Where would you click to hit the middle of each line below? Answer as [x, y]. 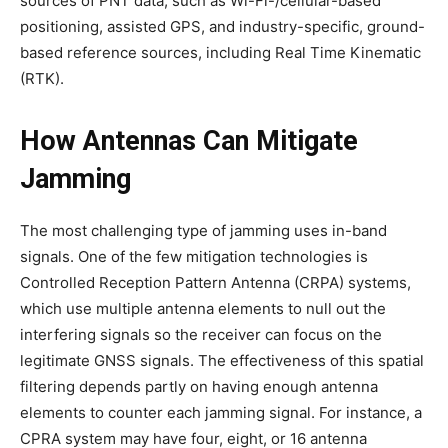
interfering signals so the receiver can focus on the [201, 335]
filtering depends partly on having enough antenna [199, 387]
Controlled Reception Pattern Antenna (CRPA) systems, [215, 283]
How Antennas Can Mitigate [189, 141]
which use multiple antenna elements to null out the [203, 309]
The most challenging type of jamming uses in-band [203, 231]
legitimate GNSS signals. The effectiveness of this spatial [222, 361]
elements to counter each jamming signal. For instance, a [221, 413]
